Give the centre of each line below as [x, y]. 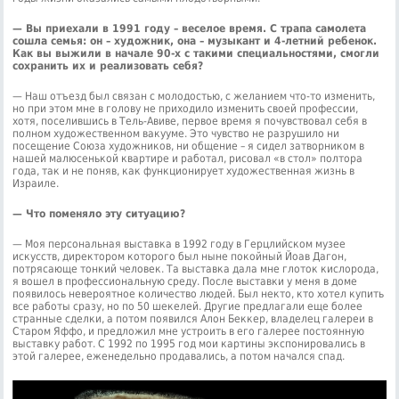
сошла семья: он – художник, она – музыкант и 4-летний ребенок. [195, 41]
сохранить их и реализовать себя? [108, 66]
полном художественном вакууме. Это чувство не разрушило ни [176, 134]
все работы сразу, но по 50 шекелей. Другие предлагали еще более [188, 307]
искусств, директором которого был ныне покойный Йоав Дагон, [180, 257]
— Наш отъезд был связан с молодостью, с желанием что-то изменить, [194, 97]
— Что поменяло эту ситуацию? [99, 214]
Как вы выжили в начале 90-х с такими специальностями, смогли [196, 54]
